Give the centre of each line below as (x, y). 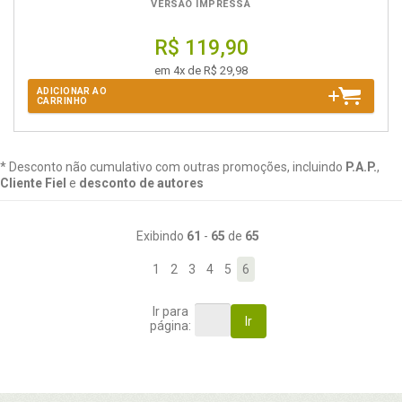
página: (170, 326)
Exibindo (161, 236)
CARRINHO (62, 101)
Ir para (170, 311)
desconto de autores (141, 183)
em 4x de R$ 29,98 (201, 70)
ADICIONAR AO (72, 91)
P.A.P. (361, 167)
